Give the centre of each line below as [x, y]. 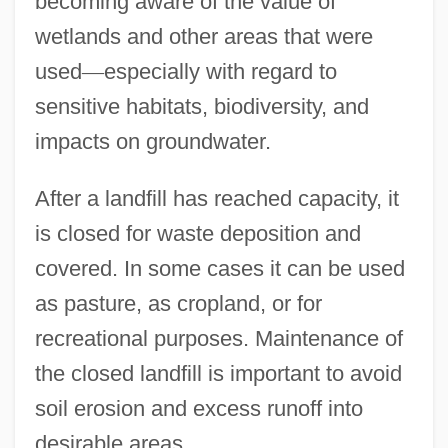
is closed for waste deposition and [197, 233]
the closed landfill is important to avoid [218, 373]
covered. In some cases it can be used [219, 268]
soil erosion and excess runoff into [198, 408]
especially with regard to [220, 71]
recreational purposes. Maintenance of [218, 338]
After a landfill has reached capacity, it [216, 198]
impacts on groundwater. [152, 141]
